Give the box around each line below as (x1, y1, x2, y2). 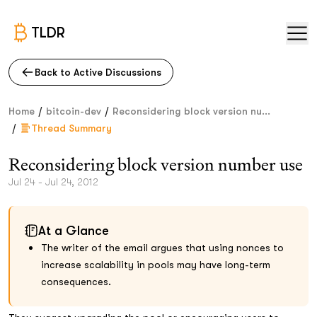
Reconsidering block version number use (8, 154, 303, 175)
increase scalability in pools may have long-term (41, 259, 270, 270)
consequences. (41, 276, 111, 287)
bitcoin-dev (46, 105, 101, 117)
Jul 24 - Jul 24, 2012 (8, 176, 98, 188)
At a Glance (38, 224, 109, 238)
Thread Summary (31, 122, 112, 134)
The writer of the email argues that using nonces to (41, 242, 284, 253)
